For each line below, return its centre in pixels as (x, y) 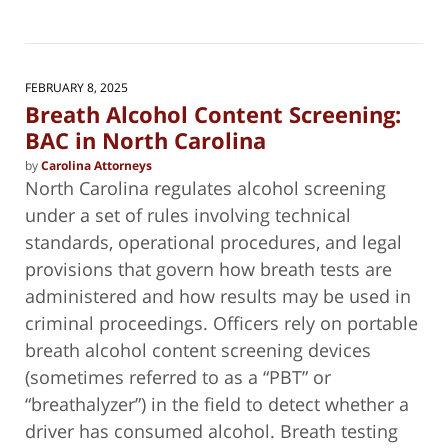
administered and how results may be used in (218, 296)
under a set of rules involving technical (188, 215)
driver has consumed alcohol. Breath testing (211, 431)
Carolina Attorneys (96, 166)
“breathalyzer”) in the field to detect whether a (217, 404)
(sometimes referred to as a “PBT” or (178, 377)
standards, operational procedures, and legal (213, 242)
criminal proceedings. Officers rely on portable (221, 323)
